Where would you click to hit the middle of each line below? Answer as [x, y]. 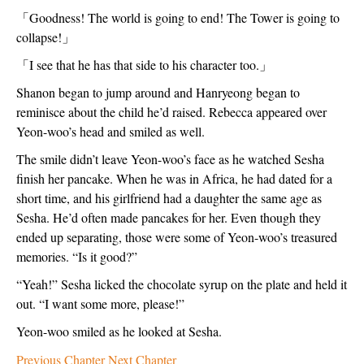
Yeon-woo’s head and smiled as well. [113, 131]
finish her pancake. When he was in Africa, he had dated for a [174, 178]
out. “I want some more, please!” [100, 303]
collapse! [39, 37]
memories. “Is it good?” [77, 256]
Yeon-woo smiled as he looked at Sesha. [121, 331]
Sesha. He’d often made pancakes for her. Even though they [169, 217]
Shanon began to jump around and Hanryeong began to [158, 92]
